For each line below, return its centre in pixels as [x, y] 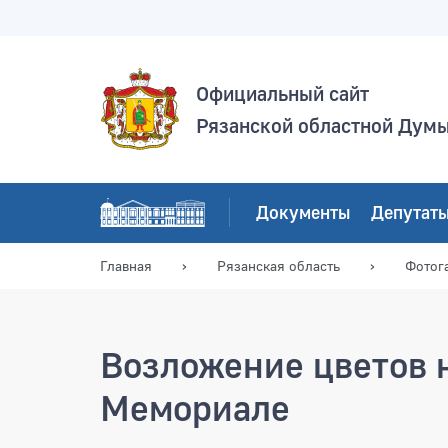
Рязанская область [278, 265]
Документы [303, 212]
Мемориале [195, 407]
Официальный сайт [282, 93]
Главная [126, 265]
